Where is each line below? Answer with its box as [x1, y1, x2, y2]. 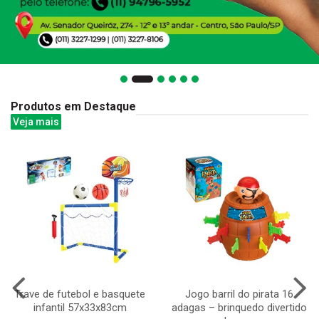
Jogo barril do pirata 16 [185, 287, 293, 300]
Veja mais [13, 115, 59, 127]
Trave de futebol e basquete [14, 287, 145, 300]
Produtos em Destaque [11, 99, 136, 113]
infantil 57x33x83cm [33, 300, 127, 314]
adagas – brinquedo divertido [172, 300, 307, 314]
